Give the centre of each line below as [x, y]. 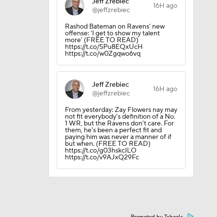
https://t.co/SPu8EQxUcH [104, 47]
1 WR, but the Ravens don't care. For [119, 124]
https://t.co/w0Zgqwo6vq [102, 54]
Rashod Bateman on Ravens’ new [115, 27]
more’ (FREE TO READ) [101, 40]
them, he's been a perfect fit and [113, 130]
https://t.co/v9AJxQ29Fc [102, 157]
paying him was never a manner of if [118, 137]
